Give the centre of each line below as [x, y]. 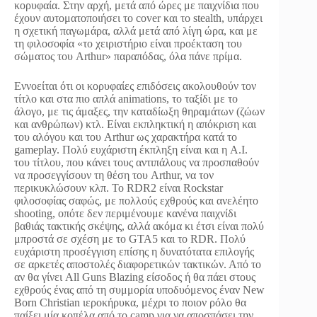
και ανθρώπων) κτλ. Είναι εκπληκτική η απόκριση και [135, 124]
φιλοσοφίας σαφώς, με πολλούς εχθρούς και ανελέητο [136, 200]
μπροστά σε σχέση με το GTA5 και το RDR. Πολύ [130, 238]
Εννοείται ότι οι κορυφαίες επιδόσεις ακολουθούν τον [135, 86]
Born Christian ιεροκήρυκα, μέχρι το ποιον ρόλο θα [130, 302]
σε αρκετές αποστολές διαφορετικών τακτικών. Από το [138, 264]
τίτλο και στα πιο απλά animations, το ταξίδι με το [126, 98]
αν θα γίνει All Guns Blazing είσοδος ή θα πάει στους [135, 277]
